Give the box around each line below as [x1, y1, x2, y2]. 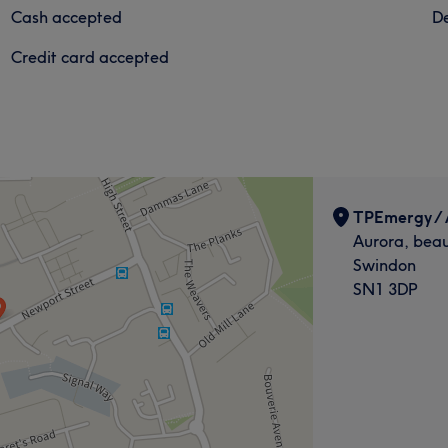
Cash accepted [11, 6, 123, 27]
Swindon [352, 254, 416, 275]
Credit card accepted [11, 46, 170, 67]
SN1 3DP [352, 278, 418, 299]
